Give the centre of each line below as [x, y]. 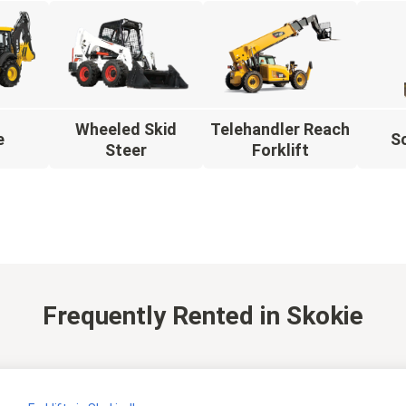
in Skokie [312, 316]
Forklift [280, 150]
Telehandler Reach [280, 129]
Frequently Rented [148, 316]
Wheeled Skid [126, 129]
